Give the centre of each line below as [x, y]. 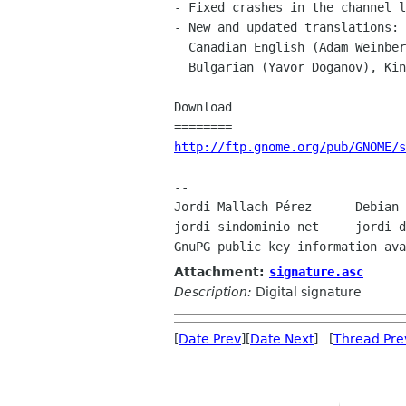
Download [203, 107]
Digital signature [307, 291]
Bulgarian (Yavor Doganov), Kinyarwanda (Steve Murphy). [181, 68]
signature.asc [316, 271]
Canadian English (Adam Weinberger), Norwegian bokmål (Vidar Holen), [181, 48]
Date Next [282, 338]
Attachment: [222, 271]
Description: [213, 291]
